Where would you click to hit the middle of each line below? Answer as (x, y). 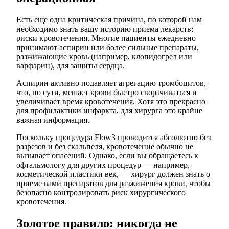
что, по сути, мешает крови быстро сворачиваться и (107, 93)
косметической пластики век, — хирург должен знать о (113, 174)
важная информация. (53, 120)
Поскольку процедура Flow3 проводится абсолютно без (113, 138)
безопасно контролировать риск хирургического (101, 193)
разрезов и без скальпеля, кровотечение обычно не (105, 147)
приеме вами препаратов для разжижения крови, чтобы (113, 184)
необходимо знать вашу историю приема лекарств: (105, 29)
